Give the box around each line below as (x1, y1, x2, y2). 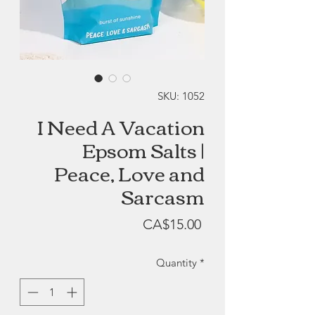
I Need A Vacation (37, 108, 205, 145)
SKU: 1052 (157, 89, 205, 103)
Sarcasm (121, 177, 205, 214)
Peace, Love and (54, 154, 205, 191)
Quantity (156, 256, 197, 270)
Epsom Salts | (82, 131, 205, 168)
